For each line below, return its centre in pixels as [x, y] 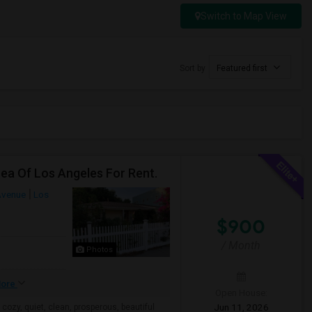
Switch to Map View [244, 16]
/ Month [241, 245]
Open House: [241, 292]
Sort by [193, 68]
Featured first [243, 68]
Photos [98, 250]
